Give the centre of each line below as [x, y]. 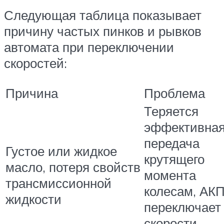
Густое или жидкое [61, 151]
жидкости [33, 199]
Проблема [174, 93]
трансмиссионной [58, 183]
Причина [32, 93]
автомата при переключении [89, 47]
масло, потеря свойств [73, 167]
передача [172, 143]
